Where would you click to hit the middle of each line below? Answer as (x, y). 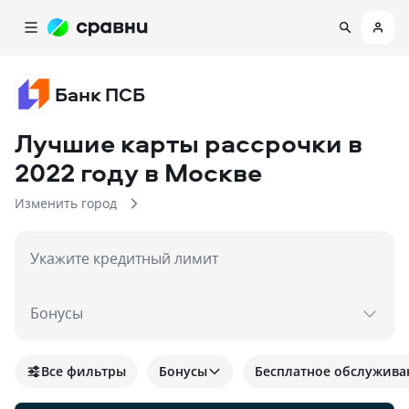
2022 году (77, 172)
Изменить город (66, 203)
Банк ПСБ (100, 94)
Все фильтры (84, 371)
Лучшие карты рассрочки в (189, 143)
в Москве (203, 172)
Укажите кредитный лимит (124, 258)
